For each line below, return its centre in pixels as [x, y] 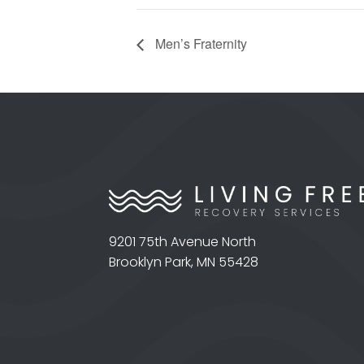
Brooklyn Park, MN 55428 [184, 262]
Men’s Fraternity [199, 43]
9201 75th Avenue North [183, 242]
